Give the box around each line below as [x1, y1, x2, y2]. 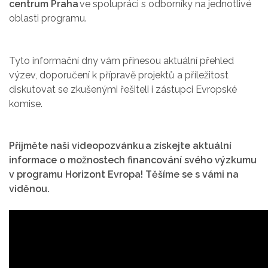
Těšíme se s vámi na [145, 169, 239, 181]
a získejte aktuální [145, 140, 232, 152]
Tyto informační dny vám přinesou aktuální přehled [9, 54, 234, 66]
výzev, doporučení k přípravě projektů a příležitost [9, 69, 229, 81]
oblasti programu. [9, 13, 87, 25]
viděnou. [9, 183, 50, 195]
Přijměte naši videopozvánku [9, 140, 144, 152]
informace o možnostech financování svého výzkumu [9, 154, 257, 166]
